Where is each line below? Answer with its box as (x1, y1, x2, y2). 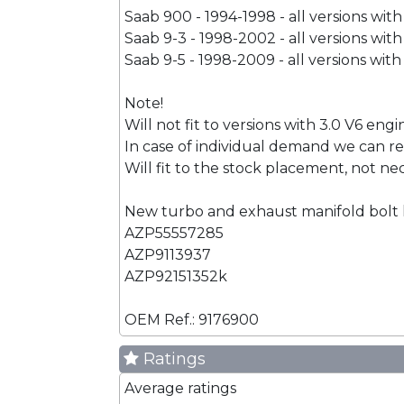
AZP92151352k (124, 268, 227, 285)
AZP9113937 (124, 246, 211, 263)
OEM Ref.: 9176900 (124, 311, 259, 328)
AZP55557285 (124, 225, 224, 242)
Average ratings (124, 380, 236, 397)
